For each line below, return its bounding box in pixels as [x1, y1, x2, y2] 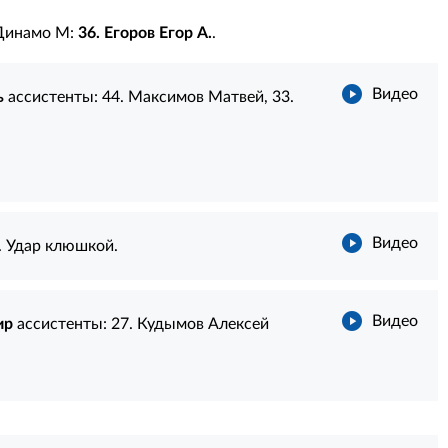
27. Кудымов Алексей [110, 316, 269, 332]
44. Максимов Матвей [101, 89, 264, 105]
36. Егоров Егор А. [77, 25, 212, 41]
